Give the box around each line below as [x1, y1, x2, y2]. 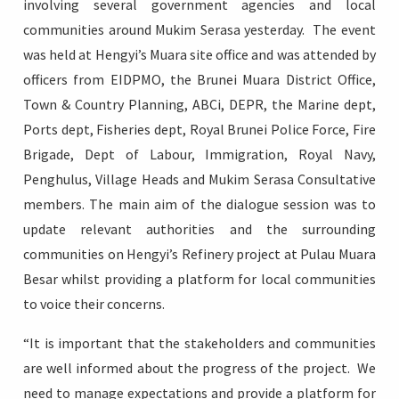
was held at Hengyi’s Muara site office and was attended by [23, 45, 376, 64]
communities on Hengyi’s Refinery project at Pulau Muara [23, 245, 376, 264]
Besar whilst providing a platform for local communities [23, 270, 376, 289]
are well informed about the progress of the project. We [23, 359, 376, 378]
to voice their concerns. [23, 295, 165, 313]
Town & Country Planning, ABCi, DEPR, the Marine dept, [23, 95, 376, 114]
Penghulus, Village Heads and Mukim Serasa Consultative [23, 170, 376, 189]
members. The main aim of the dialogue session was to [23, 195, 376, 214]
